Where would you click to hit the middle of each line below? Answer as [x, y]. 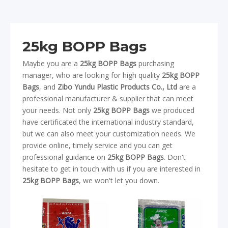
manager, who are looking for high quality [92, 75]
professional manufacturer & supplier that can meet [108, 98]
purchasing [155, 63]
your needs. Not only [58, 110]
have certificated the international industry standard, [108, 122]
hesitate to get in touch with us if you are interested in [111, 169]
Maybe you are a [51, 63]
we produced [172, 110]
